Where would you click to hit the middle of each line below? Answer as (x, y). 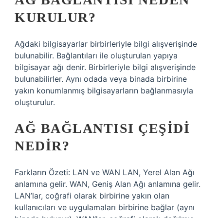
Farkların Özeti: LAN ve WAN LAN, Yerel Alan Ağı (105, 172)
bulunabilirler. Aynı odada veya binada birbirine (101, 79)
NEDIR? (42, 146)
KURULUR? (55, 17)
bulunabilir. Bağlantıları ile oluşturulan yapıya (96, 55)
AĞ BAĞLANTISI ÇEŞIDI (102, 128)
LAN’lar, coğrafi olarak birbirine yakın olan (92, 196)
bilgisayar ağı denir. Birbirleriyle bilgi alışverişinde (105, 67)
